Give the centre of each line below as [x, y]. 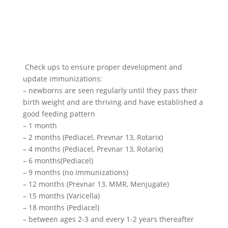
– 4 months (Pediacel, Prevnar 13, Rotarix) [93, 149]
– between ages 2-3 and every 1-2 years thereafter [108, 219]
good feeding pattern [59, 113]
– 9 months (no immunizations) [75, 172]
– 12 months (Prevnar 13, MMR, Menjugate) [96, 184]
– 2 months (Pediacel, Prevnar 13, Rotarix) [93, 137]
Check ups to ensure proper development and [102, 67]
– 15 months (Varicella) [61, 195]
